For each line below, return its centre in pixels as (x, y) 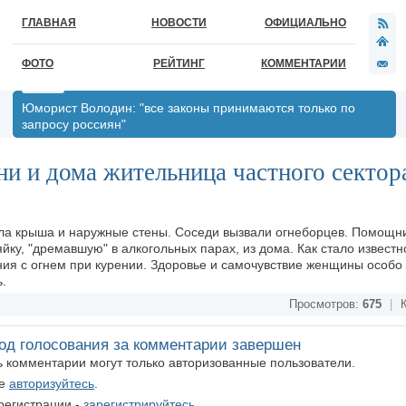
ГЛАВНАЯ (49, 23)
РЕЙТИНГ (179, 63)
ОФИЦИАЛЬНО (305, 23)
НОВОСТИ (179, 23)
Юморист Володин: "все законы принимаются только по (188, 108)
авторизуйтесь (52, 383)
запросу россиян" (74, 124)
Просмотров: (326, 304)
